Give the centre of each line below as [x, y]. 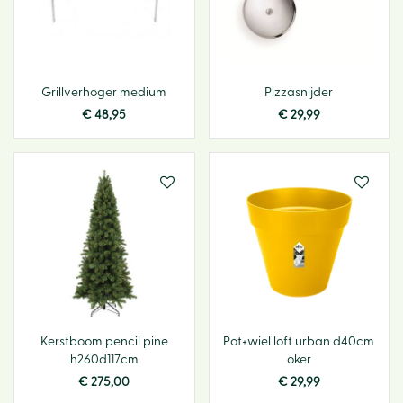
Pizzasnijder [299, 92]
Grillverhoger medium [104, 92]
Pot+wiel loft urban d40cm [299, 342]
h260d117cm [104, 360]
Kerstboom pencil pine [104, 342]
